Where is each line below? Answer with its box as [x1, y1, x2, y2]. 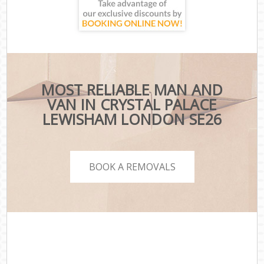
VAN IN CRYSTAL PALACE [47, 94, 217, 115]
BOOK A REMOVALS [88, 160, 176, 173]
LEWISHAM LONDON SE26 [42, 109, 222, 130]
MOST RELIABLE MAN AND [41, 80, 223, 100]
